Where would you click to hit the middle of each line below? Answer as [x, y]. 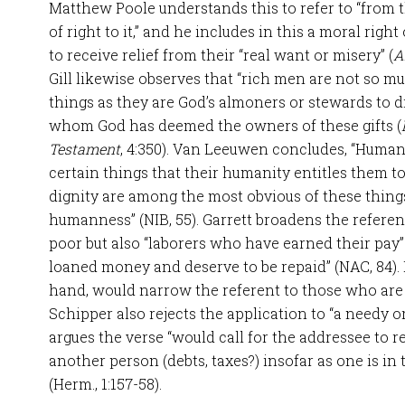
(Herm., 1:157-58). [107, 384]
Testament [85, 149]
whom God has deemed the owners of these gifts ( [225, 125]
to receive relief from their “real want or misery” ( [221, 55]
